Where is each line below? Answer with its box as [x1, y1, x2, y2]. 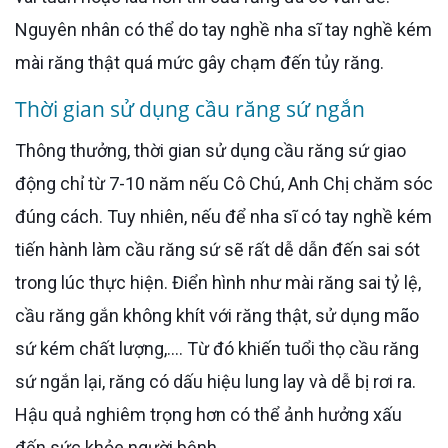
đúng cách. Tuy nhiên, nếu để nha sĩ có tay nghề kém [15, 205, 432, 227]
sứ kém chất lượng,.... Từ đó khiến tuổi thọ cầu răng [15, 337, 419, 359]
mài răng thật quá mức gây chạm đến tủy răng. [15, 51, 384, 73]
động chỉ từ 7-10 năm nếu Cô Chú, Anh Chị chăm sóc [15, 172, 433, 194]
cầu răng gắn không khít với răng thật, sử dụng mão [15, 304, 419, 326]
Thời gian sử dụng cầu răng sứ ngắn [15, 94, 365, 123]
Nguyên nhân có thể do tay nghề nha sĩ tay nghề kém [15, 18, 432, 40]
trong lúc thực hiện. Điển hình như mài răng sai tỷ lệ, [15, 271, 421, 293]
